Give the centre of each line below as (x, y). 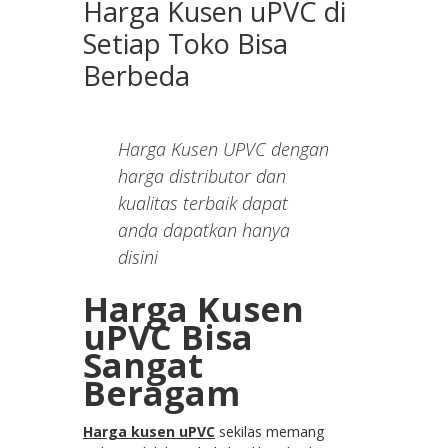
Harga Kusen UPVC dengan (223, 149)
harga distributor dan (202, 176)
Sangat (143, 365)
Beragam (161, 393)
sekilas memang (271, 432)
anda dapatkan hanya (204, 230)
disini (138, 257)
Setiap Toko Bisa (185, 44)
